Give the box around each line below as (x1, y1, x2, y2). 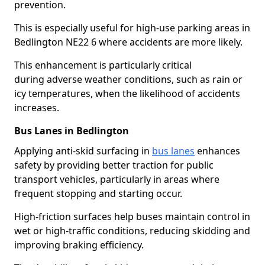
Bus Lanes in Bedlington (14, 124, 129, 137)
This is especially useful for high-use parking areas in (14, 21, 250, 34)
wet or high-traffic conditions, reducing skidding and (14, 224, 250, 237)
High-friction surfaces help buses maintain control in (14, 210, 250, 223)
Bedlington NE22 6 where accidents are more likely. (14, 35, 243, 49)
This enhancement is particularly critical (14, 59, 192, 72)
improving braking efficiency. (14, 238, 144, 251)
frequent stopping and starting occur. (14, 187, 182, 200)
